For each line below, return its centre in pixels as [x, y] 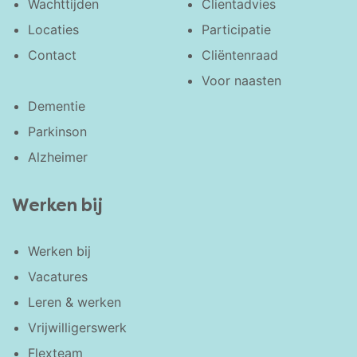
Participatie [237, 29]
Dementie [57, 106]
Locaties [53, 29]
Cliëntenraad [240, 55]
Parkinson [57, 131]
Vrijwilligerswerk [77, 327]
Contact [52, 55]
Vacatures [58, 276]
